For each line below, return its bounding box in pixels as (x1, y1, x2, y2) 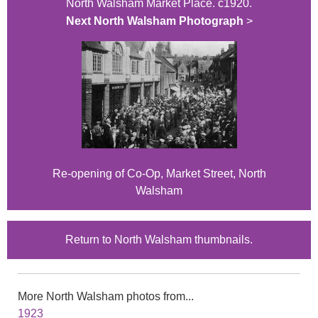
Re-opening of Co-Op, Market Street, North (52, 168, 266, 180)
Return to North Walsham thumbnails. (65, 234, 253, 246)
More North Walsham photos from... (18, 290, 194, 303)
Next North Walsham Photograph (65, 15, 243, 28)
